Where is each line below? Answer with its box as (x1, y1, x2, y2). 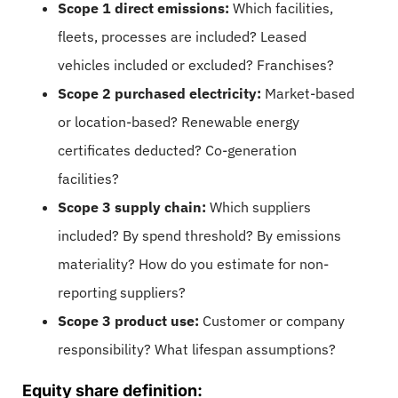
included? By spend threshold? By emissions (58, 226, 341, 244)
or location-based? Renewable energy (58, 112, 299, 131)
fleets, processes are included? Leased (58, 27, 306, 45)
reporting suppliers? (58, 283, 186, 301)
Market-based (261, 84, 354, 102)
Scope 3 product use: (58, 311, 199, 330)
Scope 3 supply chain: (58, 197, 206, 216)
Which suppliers (206, 197, 311, 216)
